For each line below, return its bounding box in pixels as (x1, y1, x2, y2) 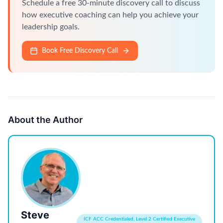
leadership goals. (22, 22, 80, 31)
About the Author (8, 114, 83, 125)
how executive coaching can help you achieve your (22, 10, 199, 19)
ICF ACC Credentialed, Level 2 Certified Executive (83, 216, 195, 222)
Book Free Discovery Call (42, 47, 118, 54)
